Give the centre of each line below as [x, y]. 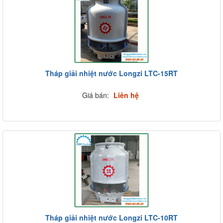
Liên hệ [126, 95]
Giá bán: [96, 95]
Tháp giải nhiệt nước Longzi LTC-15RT [111, 73]
